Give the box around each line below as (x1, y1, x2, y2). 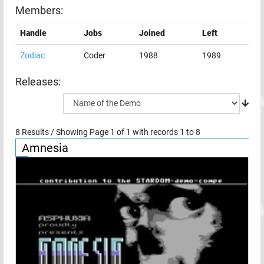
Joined (139, 28, 165, 38)
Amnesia (22, 140, 68, 155)
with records (131, 127, 180, 137)
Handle (20, 28, 47, 38)
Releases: (15, 75, 61, 88)
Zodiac (20, 50, 45, 60)
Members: (15, 4, 63, 16)
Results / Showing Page (20, 127, 110, 137)
